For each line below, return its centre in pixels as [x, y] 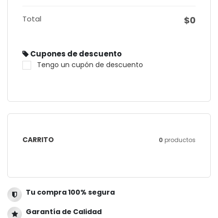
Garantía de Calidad [64, 212]
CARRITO [38, 139]
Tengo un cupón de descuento [90, 65]
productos [179, 140]
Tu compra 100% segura [70, 192]
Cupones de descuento [75, 54]
